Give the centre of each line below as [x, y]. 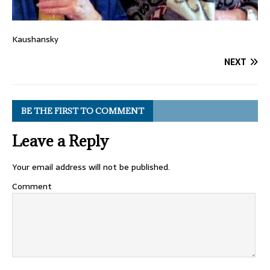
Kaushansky [35, 39]
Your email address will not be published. [91, 167]
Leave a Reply [60, 140]
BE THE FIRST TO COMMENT [83, 111]
